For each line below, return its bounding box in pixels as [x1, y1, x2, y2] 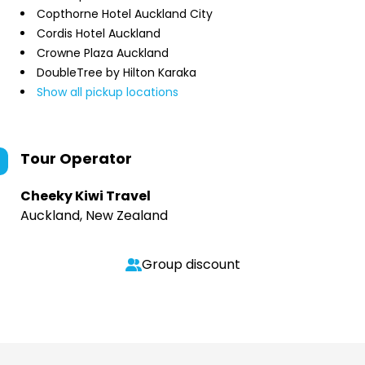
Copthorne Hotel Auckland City [37, 6, 213, 22]
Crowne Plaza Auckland [37, 45, 169, 61]
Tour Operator [20, 148, 132, 169]
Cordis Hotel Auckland [37, 25, 161, 42]
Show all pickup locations [37, 84, 178, 100]
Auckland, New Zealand [20, 206, 168, 225]
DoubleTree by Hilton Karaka [37, 64, 196, 81]
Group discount [141, 255, 240, 274]
